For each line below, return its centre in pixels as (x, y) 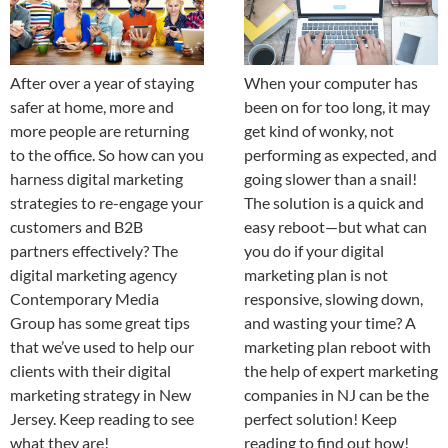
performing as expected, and (340, 154)
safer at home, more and (92, 106)
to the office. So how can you (107, 154)
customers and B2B (76, 226)
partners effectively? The (94, 250)
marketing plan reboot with (337, 346)
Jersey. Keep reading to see (102, 418)
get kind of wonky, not (319, 130)
